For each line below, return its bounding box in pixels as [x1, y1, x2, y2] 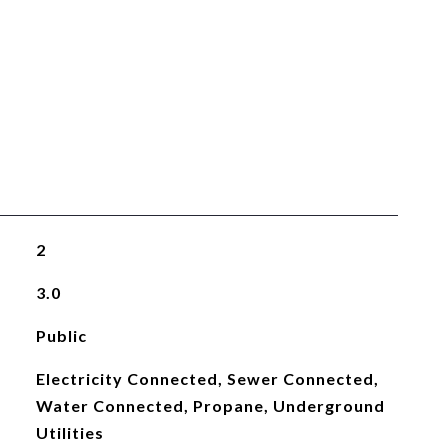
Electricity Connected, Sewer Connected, [35, 369, 379, 388]
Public [35, 326, 87, 345]
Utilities [35, 423, 104, 442]
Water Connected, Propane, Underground [35, 396, 385, 415]
